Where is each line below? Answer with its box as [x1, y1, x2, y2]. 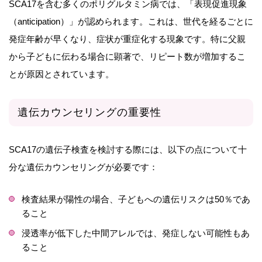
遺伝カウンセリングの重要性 [18, 106, 161, 119]
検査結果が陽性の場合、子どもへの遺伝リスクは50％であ [22, 194, 250, 205]
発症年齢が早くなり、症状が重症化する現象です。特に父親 [9, 33, 246, 44]
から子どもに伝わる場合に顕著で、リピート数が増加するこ [9, 51, 246, 61]
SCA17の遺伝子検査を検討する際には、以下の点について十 [9, 144, 247, 155]
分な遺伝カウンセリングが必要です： [9, 162, 158, 173]
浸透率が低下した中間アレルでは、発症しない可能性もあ [22, 228, 250, 239]
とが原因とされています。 [9, 68, 114, 79]
